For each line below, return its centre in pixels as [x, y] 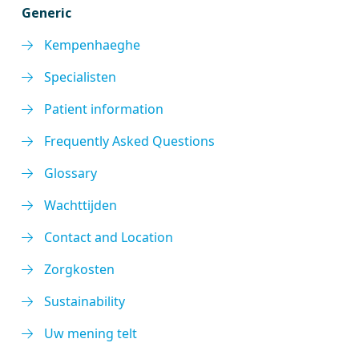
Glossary [71, 173]
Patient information [104, 109]
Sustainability [85, 301]
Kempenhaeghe [93, 45]
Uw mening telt [91, 333]
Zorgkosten [80, 269]
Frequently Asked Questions [130, 141]
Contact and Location [109, 237]
